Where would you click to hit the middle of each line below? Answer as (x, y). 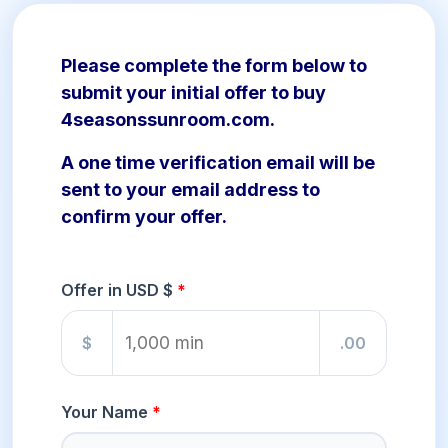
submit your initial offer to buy (193, 93)
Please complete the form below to (214, 66)
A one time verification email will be (218, 163)
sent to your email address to (190, 190)
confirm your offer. (144, 217)
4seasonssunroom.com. (168, 120)
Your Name (104, 412)
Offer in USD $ (117, 290)
